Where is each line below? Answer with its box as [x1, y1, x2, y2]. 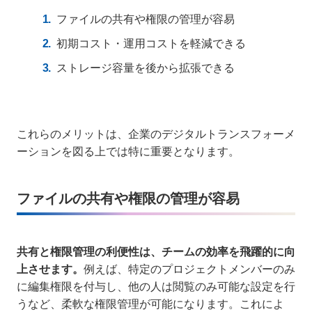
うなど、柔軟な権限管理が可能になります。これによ [17, 297, 284, 310]
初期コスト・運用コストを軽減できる [56, 37, 246, 49]
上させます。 [17, 263, 84, 275]
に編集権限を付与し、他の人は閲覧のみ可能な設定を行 [17, 280, 295, 292]
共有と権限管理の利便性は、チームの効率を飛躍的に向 [17, 245, 295, 258]
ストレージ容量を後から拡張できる [56, 61, 235, 74]
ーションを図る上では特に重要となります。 [17, 145, 240, 157]
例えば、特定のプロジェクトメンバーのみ [84, 263, 295, 275]
